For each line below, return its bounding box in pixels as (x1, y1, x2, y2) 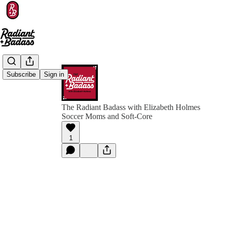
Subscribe (7, 71, 36, 79)
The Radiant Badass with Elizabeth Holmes (62, 103, 200, 111)
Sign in (44, 71, 64, 79)
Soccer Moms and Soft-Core (62, 112, 152, 121)
